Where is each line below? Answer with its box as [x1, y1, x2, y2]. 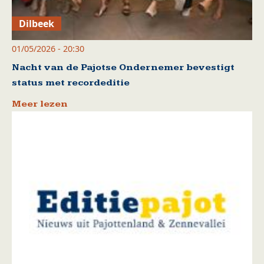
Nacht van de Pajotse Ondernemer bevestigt [12, 62, 235, 74]
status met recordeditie [12, 77, 130, 89]
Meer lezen [12, 98, 68, 110]
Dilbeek [19, 17, 55, 31]
